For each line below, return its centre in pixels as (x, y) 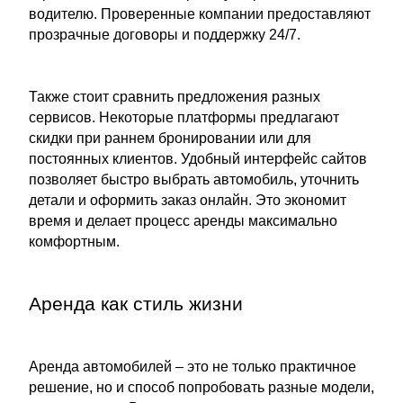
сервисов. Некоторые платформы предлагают (184, 117)
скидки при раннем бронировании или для (170, 138)
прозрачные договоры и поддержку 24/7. (165, 35)
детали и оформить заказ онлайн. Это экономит (188, 200)
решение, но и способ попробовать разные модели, (201, 387)
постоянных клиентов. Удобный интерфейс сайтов (198, 159)
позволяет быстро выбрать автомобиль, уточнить (194, 179)
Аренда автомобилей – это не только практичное (193, 367)
